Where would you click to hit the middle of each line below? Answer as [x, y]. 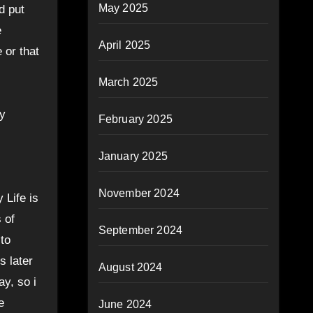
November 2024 [139, 193]
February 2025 [136, 119]
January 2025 [133, 156]
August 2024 [130, 267]
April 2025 [124, 45]
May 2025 [123, 8]
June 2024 [125, 304]
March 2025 [128, 82]
